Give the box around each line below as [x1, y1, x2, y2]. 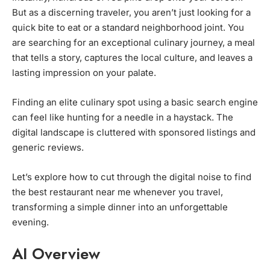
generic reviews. [12, 142, 84, 154]
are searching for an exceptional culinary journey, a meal [12, 37, 255, 49]
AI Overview [12, 242, 100, 266]
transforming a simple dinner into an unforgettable [12, 201, 228, 213]
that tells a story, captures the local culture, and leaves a [12, 52, 253, 64]
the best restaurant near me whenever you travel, [12, 186, 223, 198]
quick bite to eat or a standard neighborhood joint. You [12, 22, 244, 34]
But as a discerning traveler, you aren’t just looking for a [12, 7, 251, 19]
